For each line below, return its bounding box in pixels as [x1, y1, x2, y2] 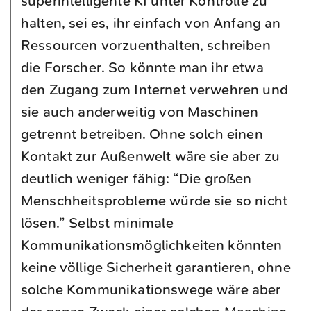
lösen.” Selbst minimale [21, 214, 174, 231]
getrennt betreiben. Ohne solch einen [21, 125, 263, 142]
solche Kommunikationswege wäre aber [21, 280, 281, 298]
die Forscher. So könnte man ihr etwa [21, 58, 264, 76]
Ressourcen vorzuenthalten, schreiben [21, 36, 271, 53]
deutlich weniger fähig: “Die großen [21, 169, 252, 187]
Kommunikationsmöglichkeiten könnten [21, 236, 283, 253]
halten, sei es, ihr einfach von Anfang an [21, 14, 281, 31]
